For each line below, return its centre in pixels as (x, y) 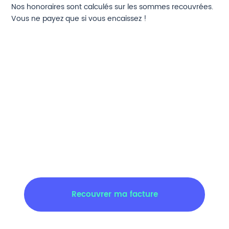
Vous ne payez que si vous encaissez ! (79, 19)
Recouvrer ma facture (114, 195)
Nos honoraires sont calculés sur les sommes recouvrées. (112, 7)
